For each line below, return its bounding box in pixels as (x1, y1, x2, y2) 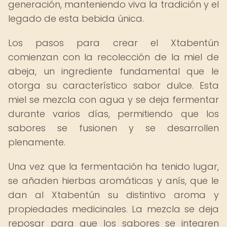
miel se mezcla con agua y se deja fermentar (8, 93, 219, 106)
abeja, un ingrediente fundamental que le (8, 65, 219, 78)
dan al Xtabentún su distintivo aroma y (8, 188, 219, 201)
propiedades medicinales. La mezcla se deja (8, 203, 219, 215)
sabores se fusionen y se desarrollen (8, 122, 219, 134)
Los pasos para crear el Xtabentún (8, 36, 219, 49)
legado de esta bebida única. (8, 12, 144, 25)
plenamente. (8, 136, 65, 148)
